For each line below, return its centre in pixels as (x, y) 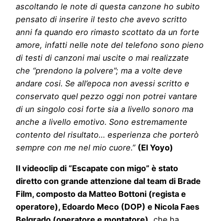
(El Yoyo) (155, 147)
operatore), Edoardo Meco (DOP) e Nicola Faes (108, 206)
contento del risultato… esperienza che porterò (107, 134)
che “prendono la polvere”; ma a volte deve (99, 70)
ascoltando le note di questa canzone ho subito (108, 6)
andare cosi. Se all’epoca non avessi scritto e (103, 83)
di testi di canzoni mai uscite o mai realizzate (102, 57)
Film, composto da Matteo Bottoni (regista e (101, 194)
